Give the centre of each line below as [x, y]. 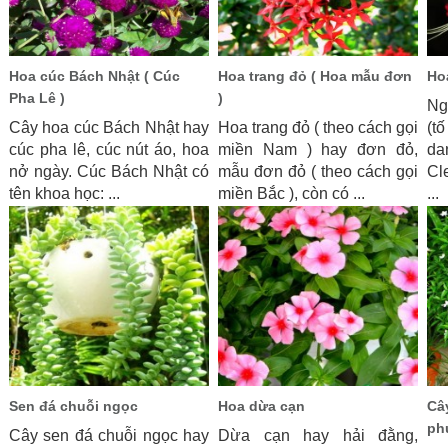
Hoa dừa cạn [261, 406]
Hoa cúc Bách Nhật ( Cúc [94, 76]
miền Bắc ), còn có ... [291, 193]
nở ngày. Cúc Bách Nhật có [109, 171]
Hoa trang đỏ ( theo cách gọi [318, 127]
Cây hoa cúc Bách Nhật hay [109, 127]
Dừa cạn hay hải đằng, [318, 435]
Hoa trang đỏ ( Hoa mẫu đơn [315, 76]
